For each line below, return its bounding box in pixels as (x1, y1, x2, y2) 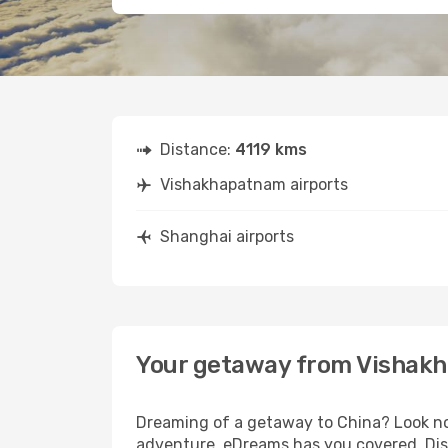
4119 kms (235, 140, 307, 159)
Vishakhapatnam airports (160, 175, 348, 194)
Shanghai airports (160, 227, 294, 246)
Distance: (160, 140, 235, 159)
